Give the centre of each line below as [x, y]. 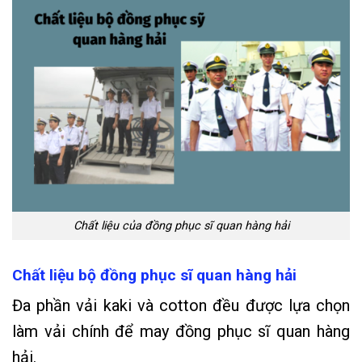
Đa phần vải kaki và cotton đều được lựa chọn [181, 306]
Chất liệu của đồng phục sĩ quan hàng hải [181, 225]
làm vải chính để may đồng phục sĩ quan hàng [181, 332]
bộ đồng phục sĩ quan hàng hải [187, 275]
